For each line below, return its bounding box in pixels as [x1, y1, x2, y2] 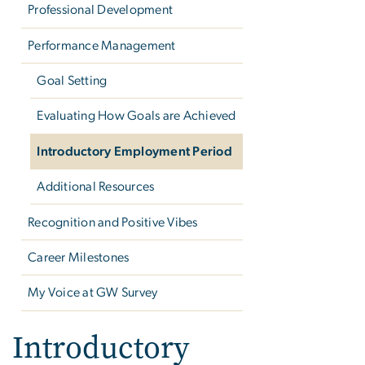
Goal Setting [37, 74, 108, 88]
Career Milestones [28, 250, 130, 264]
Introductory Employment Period [37, 144, 232, 158]
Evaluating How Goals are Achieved [37, 109, 236, 123]
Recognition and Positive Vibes [28, 215, 198, 229]
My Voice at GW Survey [28, 286, 158, 300]
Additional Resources [37, 180, 155, 194]
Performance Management [28, 38, 176, 52]
